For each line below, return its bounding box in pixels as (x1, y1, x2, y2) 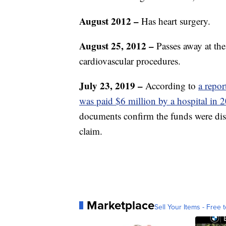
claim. (79, 125, 102, 137)
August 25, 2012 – (79, 39, 156, 52)
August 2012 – (79, 14, 139, 28)
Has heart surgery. (139, 15, 210, 27)
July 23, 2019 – (79, 79, 145, 92)
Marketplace (87, 196, 154, 214)
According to (145, 79, 198, 92)
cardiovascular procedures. (79, 54, 181, 67)
